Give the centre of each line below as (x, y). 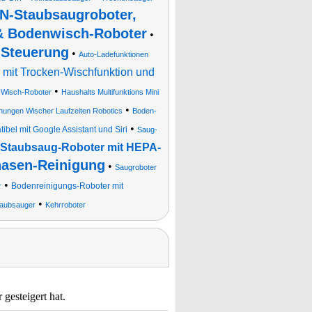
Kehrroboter (65, 205)
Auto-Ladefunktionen (113, 54)
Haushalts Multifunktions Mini (110, 92)
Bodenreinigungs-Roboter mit (67, 186)
